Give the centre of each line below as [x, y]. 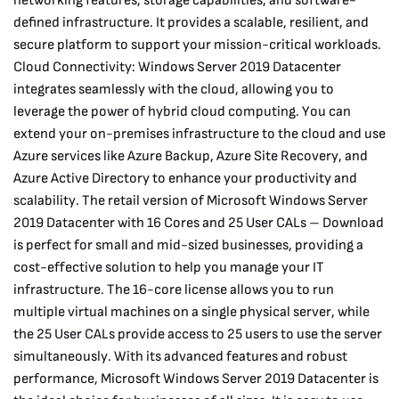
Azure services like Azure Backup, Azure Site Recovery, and [191, 156]
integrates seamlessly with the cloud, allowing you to [174, 89]
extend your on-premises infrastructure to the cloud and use [199, 134]
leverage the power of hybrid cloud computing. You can [182, 111]
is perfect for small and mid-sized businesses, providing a [188, 245]
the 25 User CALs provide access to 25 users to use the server [198, 334]
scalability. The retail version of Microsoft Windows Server [191, 200]
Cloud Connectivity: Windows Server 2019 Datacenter [177, 67]
